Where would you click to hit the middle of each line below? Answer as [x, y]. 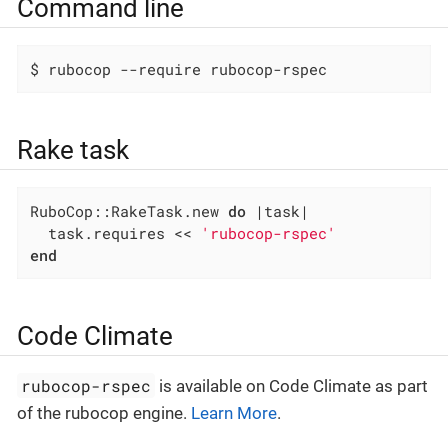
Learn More [234, 412]
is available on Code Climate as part [292, 385]
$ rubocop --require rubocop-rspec [179, 68]
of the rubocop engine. [104, 412]
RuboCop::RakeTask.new [129, 210]
